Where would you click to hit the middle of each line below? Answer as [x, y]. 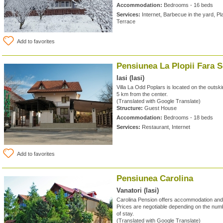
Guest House [160, 108]
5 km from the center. [142, 94]
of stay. [125, 214]
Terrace [126, 21]
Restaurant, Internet [165, 127]
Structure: [130, 108]
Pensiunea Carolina [155, 178]
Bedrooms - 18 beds [188, 117]
